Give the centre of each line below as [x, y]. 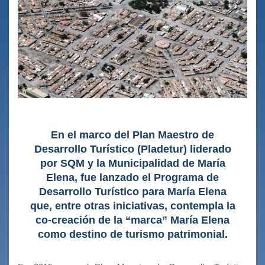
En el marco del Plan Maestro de [132, 135]
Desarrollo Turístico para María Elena [132, 191]
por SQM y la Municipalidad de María [132, 163]
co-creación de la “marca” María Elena [132, 220]
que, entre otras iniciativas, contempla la [132, 206]
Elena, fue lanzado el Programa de [132, 177]
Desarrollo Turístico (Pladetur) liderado [132, 149]
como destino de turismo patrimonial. [132, 234]
